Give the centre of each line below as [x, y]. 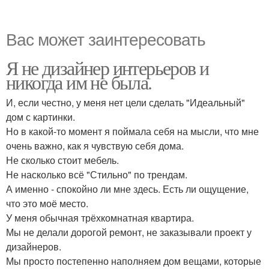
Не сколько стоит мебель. [62, 160]
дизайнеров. [34, 246]
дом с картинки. [41, 117]
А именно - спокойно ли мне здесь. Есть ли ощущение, [127, 189]
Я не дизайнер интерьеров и [107, 68]
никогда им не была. [79, 82]
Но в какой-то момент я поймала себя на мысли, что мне [132, 131]
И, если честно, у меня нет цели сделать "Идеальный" [125, 102]
